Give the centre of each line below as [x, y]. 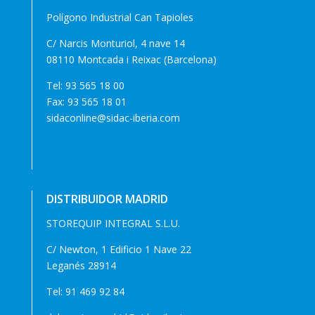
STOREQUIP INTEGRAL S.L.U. [113, 224]
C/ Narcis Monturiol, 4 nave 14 [115, 44]
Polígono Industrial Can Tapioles [120, 18]
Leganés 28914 [81, 266]
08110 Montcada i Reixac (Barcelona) [131, 60]
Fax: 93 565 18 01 [86, 102]
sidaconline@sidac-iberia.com [113, 118]
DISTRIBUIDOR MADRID [107, 199]
